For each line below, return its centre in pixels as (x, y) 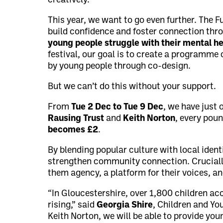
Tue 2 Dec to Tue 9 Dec (117, 107)
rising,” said (72, 205)
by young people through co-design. (119, 66)
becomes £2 (73, 130)
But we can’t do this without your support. (132, 87)
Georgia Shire (125, 205)
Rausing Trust (76, 118)
